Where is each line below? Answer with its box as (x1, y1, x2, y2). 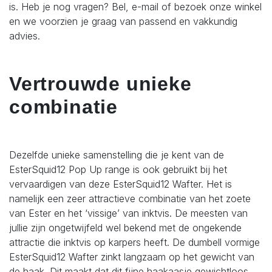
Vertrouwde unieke (9, 73, 192, 95)
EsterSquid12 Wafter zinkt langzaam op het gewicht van (9, 251, 254, 263)
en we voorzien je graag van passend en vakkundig (9, 15, 237, 28)
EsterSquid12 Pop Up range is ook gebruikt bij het (9, 163, 227, 176)
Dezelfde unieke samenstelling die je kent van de (9, 149, 224, 161)
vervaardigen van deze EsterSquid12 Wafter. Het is (9, 178, 232, 191)
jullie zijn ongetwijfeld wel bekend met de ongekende (9, 222, 242, 234)
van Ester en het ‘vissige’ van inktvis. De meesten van (9, 207, 248, 220)
